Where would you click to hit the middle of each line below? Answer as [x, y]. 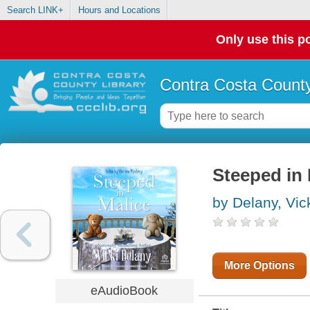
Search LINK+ [35, 10]
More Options [259, 266]
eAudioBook [125, 290]
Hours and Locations [119, 10]
